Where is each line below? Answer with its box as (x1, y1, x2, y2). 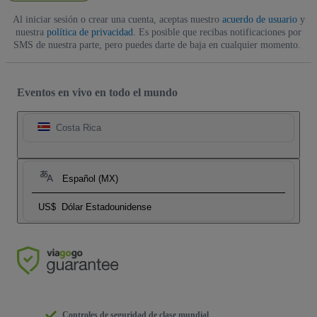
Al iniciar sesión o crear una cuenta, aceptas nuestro (12, 13, 222, 25)
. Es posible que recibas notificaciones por (133, 26, 301, 38)
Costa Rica (56, 122, 101, 133)
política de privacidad (47, 26, 133, 38)
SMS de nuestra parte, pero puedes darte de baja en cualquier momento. (13, 39, 301, 50)
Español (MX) (62, 173, 118, 184)
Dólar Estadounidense (62, 201, 151, 212)
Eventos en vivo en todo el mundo (17, 86, 178, 98)
